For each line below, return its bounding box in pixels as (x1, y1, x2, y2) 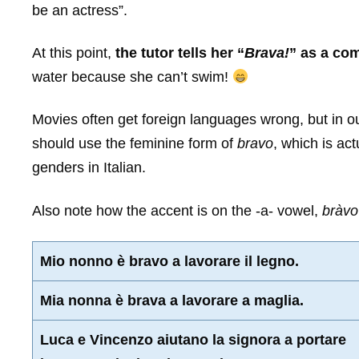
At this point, (32, 44, 115, 61)
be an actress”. (32, 2, 127, 18)
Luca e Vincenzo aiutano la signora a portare (40, 332, 346, 349)
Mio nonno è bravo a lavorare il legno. (40, 253, 299, 270)
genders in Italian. (32, 159, 146, 176)
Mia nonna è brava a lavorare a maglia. (40, 292, 304, 309)
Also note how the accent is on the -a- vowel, (32, 202, 322, 219)
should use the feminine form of (32, 135, 237, 152)
